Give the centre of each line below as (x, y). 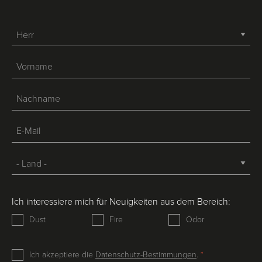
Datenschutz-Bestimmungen (146, 254)
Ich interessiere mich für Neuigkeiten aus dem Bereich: (121, 201)
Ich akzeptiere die (62, 254)
